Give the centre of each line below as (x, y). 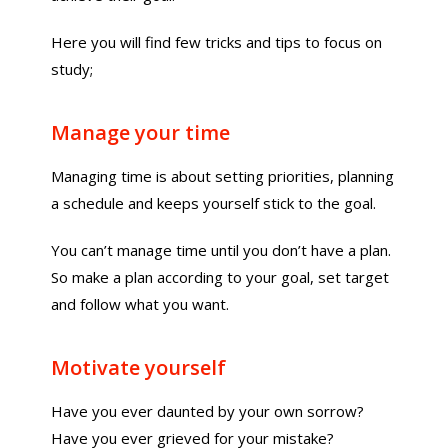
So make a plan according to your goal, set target (220, 277)
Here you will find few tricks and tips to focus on (217, 42)
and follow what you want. (140, 304)
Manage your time (141, 132)
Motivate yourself (139, 367)
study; (72, 69)
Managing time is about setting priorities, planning (223, 176)
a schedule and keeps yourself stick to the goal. (214, 203)
